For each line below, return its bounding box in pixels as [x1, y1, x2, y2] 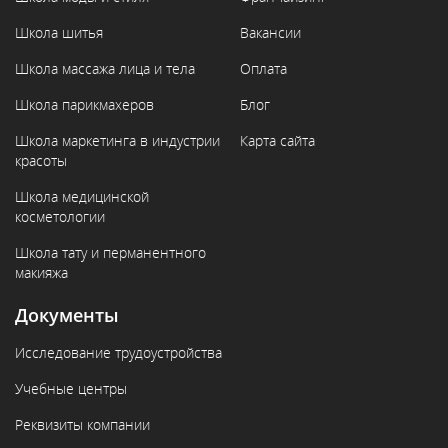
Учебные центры [15, 379, 127, 398]
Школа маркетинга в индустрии [15, 131, 220, 150]
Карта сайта [240, 131, 315, 150]
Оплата [240, 59, 287, 78]
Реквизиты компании [15, 415, 150, 434]
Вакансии [240, 23, 301, 42]
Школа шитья [15, 23, 103, 42]
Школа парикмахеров [15, 95, 154, 114]
